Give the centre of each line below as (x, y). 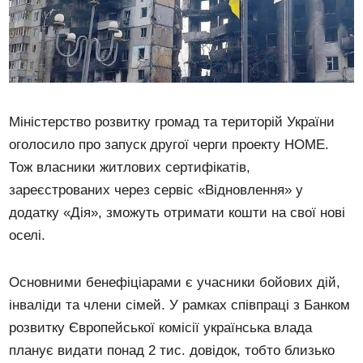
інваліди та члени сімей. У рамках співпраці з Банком (180, 305)
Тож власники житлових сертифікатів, (130, 167)
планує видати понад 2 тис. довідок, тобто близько (172, 350)
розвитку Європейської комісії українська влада (161, 327)
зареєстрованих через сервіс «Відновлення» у (156, 190)
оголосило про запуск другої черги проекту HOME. (169, 144)
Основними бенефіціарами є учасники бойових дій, (175, 282)
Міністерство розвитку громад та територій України (172, 122)
